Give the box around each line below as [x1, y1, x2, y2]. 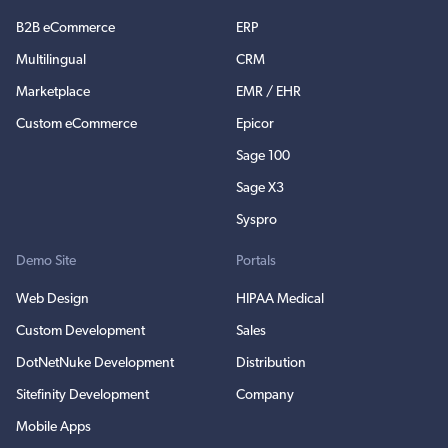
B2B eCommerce [16, 21, 115, 37]
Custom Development [16, 324, 145, 340]
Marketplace [16, 85, 90, 101]
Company [236, 388, 294, 404]
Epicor [236, 117, 274, 133]
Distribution [236, 356, 306, 372]
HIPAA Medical [236, 292, 324, 308]
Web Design [16, 292, 89, 308]
